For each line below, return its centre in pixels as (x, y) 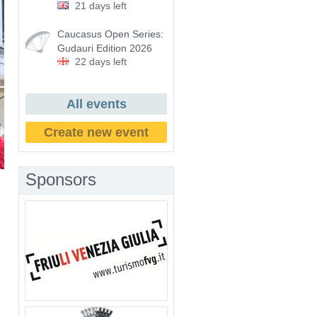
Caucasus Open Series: (110, 34)
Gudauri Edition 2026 (105, 48)
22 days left (101, 62)
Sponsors (61, 179)
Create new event (96, 132)
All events (96, 104)
